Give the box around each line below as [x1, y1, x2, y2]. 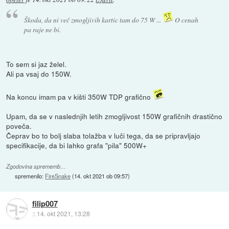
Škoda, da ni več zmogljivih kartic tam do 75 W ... [24, 15, 163, 25]
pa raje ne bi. [24, 25, 61, 35]
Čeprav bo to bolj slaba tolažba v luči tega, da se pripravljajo [6, 130, 201, 141]
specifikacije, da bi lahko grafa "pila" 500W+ [6, 140, 147, 151]
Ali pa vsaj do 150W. [6, 68, 72, 79]
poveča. [6, 121, 32, 131]
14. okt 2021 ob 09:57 [74, 172, 128, 180]
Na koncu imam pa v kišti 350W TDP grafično [6, 91, 153, 102]
